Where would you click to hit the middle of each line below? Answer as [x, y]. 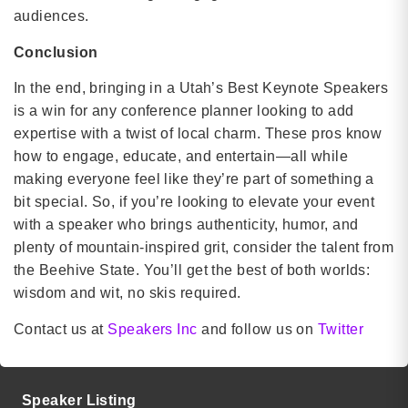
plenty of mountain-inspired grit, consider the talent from [204, 248]
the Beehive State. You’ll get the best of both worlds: [192, 270]
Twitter [340, 329]
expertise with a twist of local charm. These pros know [198, 134]
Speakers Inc [153, 329]
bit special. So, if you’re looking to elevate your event [194, 202]
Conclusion [56, 52]
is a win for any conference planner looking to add [184, 111]
